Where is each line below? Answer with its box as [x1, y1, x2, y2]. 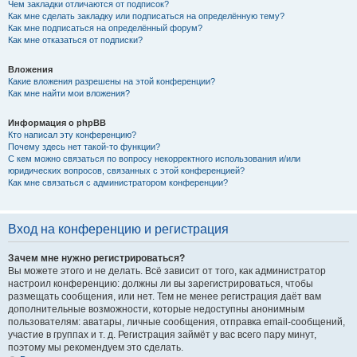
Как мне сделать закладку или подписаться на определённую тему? [8, 11, 284, 21]
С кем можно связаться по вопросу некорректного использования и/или [8, 154, 300, 163]
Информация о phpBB [8, 118, 106, 127]
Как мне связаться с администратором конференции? [8, 178, 228, 187]
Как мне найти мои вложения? [8, 88, 130, 98]
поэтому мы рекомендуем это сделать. [8, 342, 183, 353]
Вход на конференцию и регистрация [8, 222, 229, 236]
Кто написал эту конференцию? [8, 130, 136, 139]
